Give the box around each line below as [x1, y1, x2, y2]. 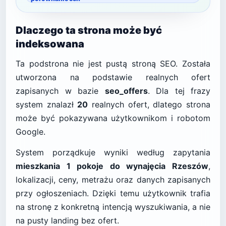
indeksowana [16, 38, 84, 50]
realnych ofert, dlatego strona [88, 99, 211, 109]
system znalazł [16, 99, 78, 109]
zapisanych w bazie [16, 86, 105, 96]
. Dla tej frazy [147, 86, 210, 96]
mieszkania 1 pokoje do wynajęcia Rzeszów [16, 161, 208, 171]
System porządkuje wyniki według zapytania [16, 147, 210, 157]
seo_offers [104, 86, 148, 96]
